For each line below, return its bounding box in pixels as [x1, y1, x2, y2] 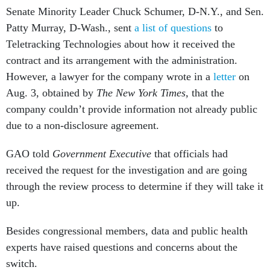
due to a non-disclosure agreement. [6, 119, 162, 131]
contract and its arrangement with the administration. [6, 54, 237, 66]
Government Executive [52, 148, 154, 160]
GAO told [6, 148, 52, 160]
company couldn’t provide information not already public [6, 103, 257, 115]
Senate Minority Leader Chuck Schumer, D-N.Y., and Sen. [6, 5, 264, 17]
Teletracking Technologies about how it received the [6, 38, 235, 50]
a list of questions [131, 22, 212, 34]
